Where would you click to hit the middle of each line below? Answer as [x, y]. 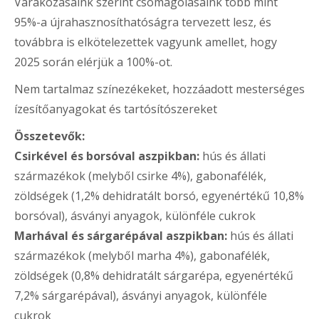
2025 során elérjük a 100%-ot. [93, 62]
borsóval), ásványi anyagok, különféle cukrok [135, 216]
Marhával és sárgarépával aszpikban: [121, 236]
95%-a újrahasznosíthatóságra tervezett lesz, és [143, 22]
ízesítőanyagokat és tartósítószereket [116, 109]
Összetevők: [49, 136]
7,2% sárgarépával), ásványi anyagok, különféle [141, 296]
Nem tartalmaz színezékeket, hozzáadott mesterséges [159, 89]
